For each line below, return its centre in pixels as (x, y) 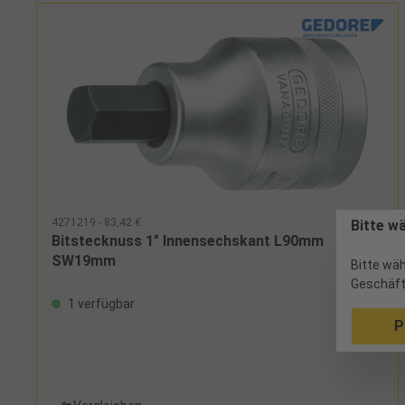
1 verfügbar (100, 303)
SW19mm (84, 260)
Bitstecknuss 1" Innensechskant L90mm (188, 240)
